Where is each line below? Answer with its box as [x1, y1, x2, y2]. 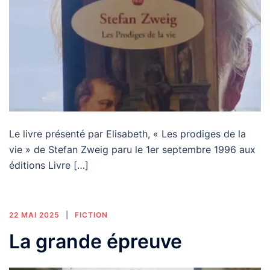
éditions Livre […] [9, 159, 89, 172]
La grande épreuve [9, 230, 182, 254]
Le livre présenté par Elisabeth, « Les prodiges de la [9, 128, 246, 140]
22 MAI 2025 [9, 210, 60, 220]
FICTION [75, 210, 108, 220]
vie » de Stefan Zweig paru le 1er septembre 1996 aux [9, 143, 256, 156]
